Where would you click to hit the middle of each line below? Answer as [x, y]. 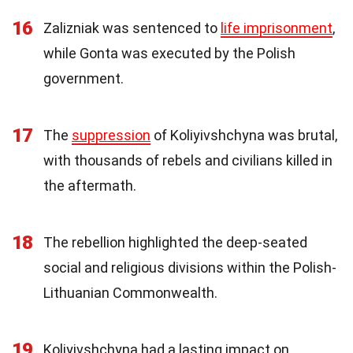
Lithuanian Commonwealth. [130, 292]
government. [84, 78]
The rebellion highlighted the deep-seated [175, 242]
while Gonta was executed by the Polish [169, 53]
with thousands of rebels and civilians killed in [188, 160]
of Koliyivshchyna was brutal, [244, 135]
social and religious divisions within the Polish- [190, 267]
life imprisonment [277, 28]
